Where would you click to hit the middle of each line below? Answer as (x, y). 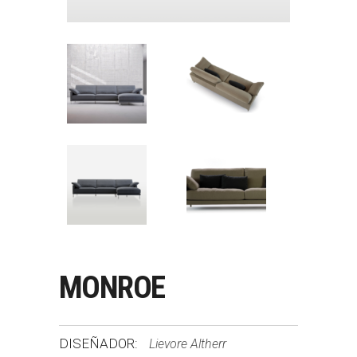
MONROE (112, 287)
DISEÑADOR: (100, 343)
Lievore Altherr (188, 343)
